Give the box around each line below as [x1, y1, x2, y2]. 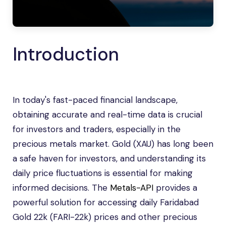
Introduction [13, 42, 119, 66]
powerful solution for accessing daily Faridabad [13, 197, 199, 208]
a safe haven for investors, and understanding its [13, 153, 206, 164]
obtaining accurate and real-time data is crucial [13, 109, 202, 120]
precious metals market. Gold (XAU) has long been [13, 138, 213, 149]
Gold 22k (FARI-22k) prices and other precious [13, 211, 197, 222]
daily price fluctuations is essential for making [13, 167, 193, 179]
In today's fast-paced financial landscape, [13, 94, 178, 105]
